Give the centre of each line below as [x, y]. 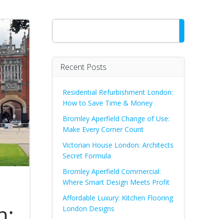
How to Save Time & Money [108, 103]
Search [65, 24]
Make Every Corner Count [103, 129]
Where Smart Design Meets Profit [116, 182]
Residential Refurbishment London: [118, 92]
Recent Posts [83, 67]
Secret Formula [87, 156]
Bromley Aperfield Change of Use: [116, 119]
